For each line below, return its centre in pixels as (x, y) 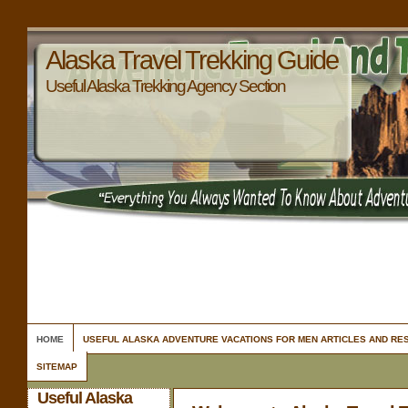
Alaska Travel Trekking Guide (192, 60)
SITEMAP (57, 367)
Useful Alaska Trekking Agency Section (165, 86)
